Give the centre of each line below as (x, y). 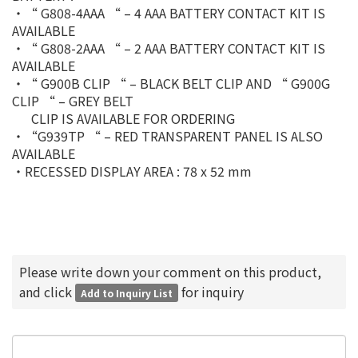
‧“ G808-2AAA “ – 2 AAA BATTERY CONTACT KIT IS (169, 48)
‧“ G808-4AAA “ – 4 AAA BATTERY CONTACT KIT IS (169, 13)
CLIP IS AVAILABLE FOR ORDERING (123, 118)
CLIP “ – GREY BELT (73, 101)
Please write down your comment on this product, (170, 272)
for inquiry (211, 292)
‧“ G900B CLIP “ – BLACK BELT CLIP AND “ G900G (171, 83)
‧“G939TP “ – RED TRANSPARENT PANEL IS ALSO (167, 136)
